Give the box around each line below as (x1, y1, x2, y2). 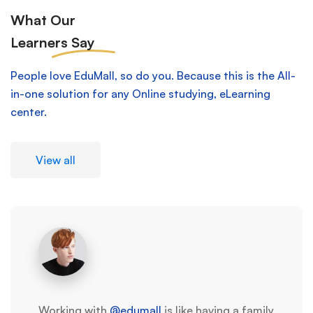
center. (10, 105, 47, 119)
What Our (10, 11, 75, 29)
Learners (10, 34, 71, 52)
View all (36, 153, 75, 168)
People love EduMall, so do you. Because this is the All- (10, 68, 296, 83)
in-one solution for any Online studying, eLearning (10, 87, 270, 101)
